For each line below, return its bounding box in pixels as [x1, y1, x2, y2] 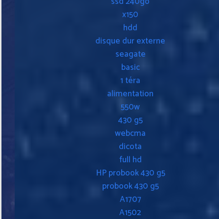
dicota [119, 139, 142, 153]
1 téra [120, 73, 140, 88]
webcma [115, 126, 146, 140]
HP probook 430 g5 [95, 166, 165, 180]
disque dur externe [95, 34, 165, 48]
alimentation [107, 87, 153, 101]
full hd [119, 153, 142, 167]
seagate [115, 47, 146, 61]
